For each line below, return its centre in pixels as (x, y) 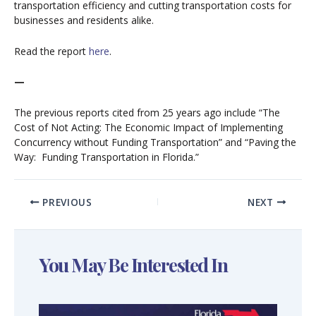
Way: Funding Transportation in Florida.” (107, 157)
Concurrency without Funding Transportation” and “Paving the (155, 142)
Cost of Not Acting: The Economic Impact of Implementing (148, 127)
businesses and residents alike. (84, 20)
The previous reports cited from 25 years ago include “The (147, 112)
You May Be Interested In (133, 264)
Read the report (51, 51)
